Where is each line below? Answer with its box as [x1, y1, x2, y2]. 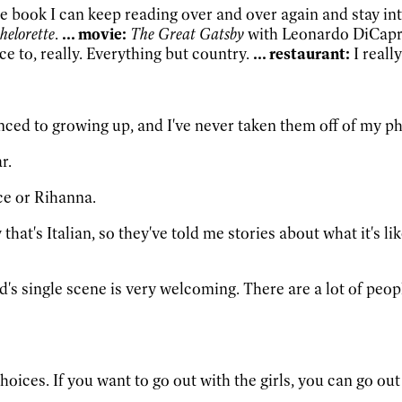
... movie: [58, 23, 127, 44]
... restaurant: [249, 43, 350, 64]
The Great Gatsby [130, 23, 248, 44]
